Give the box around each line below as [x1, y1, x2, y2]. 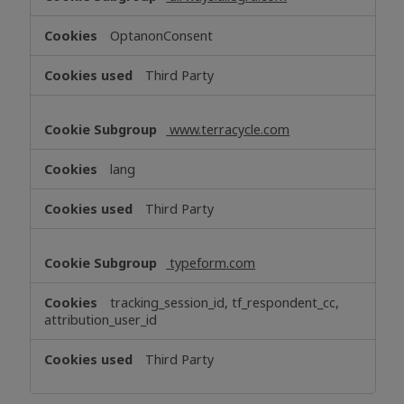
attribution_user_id [44, 311, 158, 329]
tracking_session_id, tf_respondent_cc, [110, 294, 340, 312]
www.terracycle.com [166, 121, 290, 139]
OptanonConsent [110, 27, 214, 45]
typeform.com [166, 254, 256, 272]
